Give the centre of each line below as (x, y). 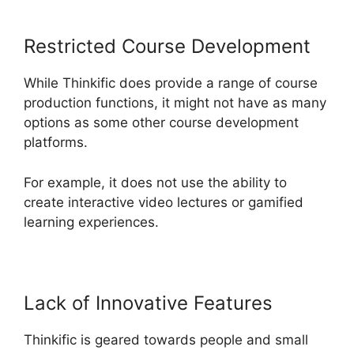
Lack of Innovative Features (148, 303)
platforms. (56, 143)
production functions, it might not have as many (175, 103)
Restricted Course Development (167, 47)
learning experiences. (91, 222)
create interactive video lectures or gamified (164, 202)
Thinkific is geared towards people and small (166, 339)
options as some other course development (161, 123)
